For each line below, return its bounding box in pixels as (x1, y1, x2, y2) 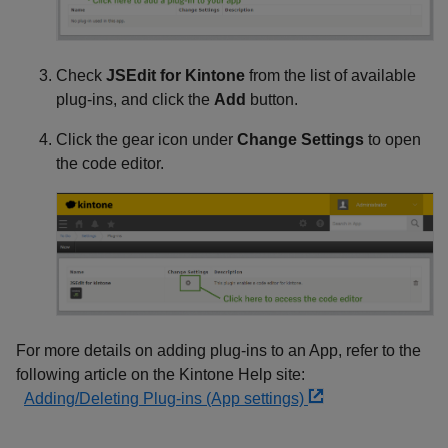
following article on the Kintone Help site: (16, 366, 305, 384)
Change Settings (237, 131, 364, 149)
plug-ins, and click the (56, 91, 214, 109)
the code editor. (56, 155, 164, 173)
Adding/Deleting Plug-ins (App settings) (24, 390, 308, 408)
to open (364, 131, 421, 149)
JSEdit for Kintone (106, 67, 245, 85)
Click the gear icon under (56, 131, 237, 149)
